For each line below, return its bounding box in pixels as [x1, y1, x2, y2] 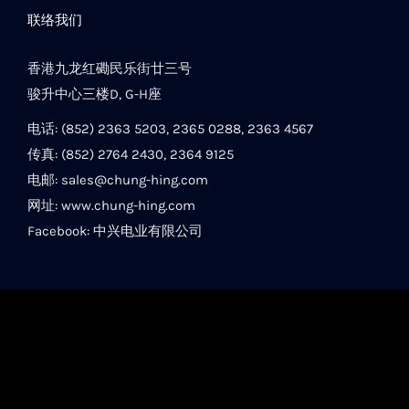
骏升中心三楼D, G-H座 [27, 86, 162, 103]
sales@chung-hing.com [61, 172, 208, 189]
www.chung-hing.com [61, 197, 195, 215]
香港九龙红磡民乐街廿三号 [27, 60, 192, 78]
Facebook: [27, 223, 93, 240]
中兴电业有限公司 [93, 223, 203, 240]
